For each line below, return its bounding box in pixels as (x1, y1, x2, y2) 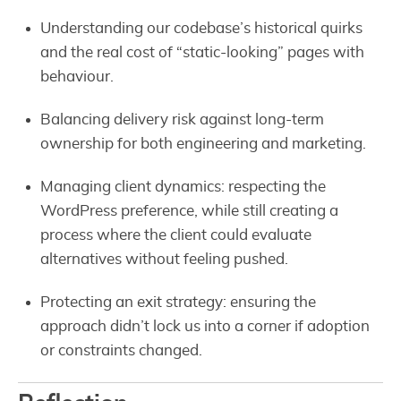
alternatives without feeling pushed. (40, 252, 289, 268)
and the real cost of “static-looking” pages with (40, 44, 365, 60)
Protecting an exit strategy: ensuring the (40, 294, 317, 311)
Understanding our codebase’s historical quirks (40, 20, 363, 36)
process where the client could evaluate (40, 227, 312, 243)
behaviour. (40, 68, 115, 84)
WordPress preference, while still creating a (40, 203, 339, 219)
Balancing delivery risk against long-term (40, 111, 325, 127)
